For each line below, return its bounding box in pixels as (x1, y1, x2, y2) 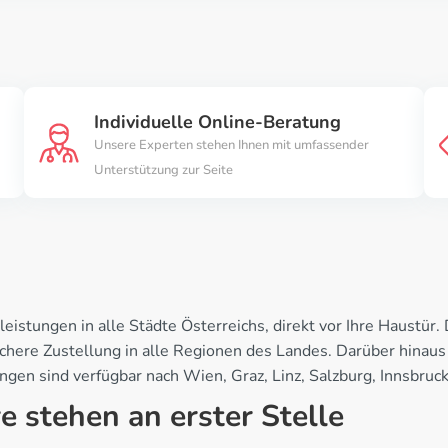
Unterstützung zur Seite (94, 161, 233, 180)
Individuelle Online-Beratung (94, 110, 341, 135)
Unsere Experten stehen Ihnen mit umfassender (94, 136, 369, 155)
